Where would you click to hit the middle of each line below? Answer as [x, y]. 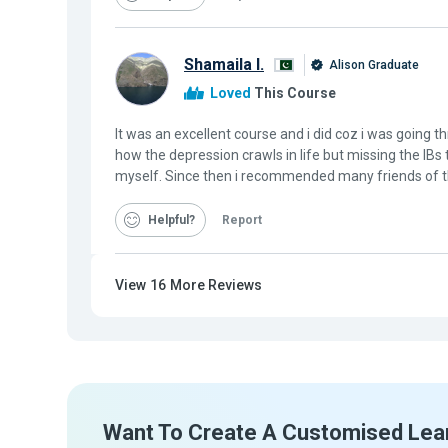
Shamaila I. [224, 64]
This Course [293, 93]
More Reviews [216, 285]
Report [242, 220]
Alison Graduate [372, 64]
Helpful [168, 220]
